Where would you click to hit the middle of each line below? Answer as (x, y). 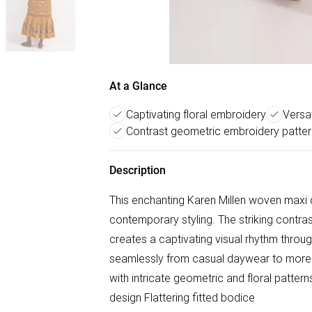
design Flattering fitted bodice (182, 297)
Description (138, 170)
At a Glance (138, 86)
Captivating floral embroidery (196, 114)
